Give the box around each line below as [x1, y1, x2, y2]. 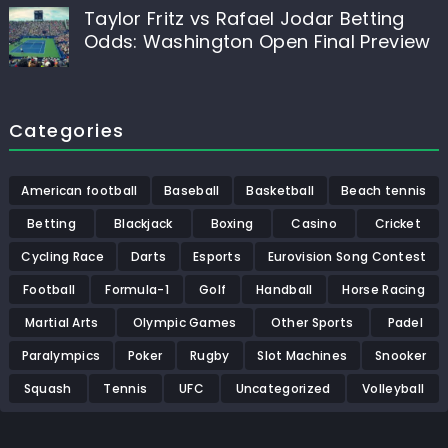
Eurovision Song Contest [267, 248, 427, 266]
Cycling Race [21, 248, 104, 266]
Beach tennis [341, 182, 427, 200]
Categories [8, 118, 125, 144]
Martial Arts [25, 314, 99, 332]
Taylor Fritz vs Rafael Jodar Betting [83, 6, 405, 32]
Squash [23, 380, 72, 398]
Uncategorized [235, 380, 331, 398]
